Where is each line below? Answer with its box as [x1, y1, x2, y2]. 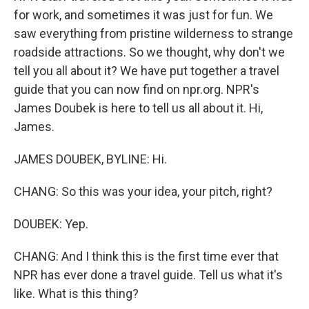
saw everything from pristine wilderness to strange [14, 26, 293, 41]
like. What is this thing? [14, 286, 139, 301]
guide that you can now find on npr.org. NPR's [14, 82, 259, 97]
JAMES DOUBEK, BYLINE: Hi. [14, 152, 167, 166]
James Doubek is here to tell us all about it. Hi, [14, 101, 263, 115]
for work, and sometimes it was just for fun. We [14, 8, 273, 22]
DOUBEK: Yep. [14, 217, 88, 231]
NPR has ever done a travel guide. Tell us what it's [14, 268, 283, 282]
